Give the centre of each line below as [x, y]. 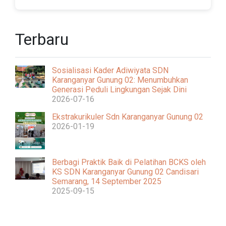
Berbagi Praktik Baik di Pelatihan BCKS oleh [129, 162]
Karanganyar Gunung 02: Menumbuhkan [120, 80]
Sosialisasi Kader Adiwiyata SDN [110, 71]
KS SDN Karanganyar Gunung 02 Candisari [125, 172]
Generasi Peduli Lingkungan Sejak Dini [119, 90]
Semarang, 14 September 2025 [107, 181]
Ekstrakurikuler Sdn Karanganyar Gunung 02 [128, 117]
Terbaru [42, 40]
